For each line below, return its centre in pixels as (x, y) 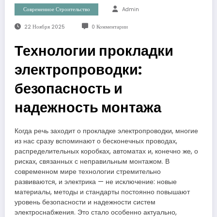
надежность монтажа (88, 108)
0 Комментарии (109, 27)
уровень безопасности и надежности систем (85, 202)
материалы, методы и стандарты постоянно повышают (102, 192)
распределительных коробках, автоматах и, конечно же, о (106, 152)
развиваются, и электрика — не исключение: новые (96, 182)
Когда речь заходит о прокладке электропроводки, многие (106, 131)
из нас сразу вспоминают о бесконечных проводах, (96, 141)
